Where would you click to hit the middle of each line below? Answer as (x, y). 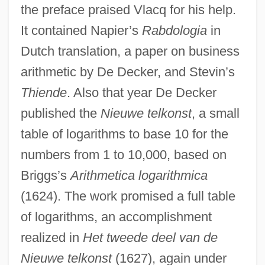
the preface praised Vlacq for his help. (128, 9)
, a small (215, 113)
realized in (51, 237)
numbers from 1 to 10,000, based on (123, 154)
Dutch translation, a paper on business (130, 51)
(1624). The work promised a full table (128, 196)
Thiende (43, 92)
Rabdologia (174, 30)
